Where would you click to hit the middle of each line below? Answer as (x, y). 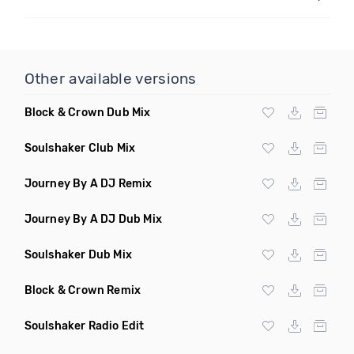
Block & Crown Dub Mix (87, 113)
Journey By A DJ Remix (88, 184)
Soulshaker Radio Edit (84, 326)
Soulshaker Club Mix (80, 148)
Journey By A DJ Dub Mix (93, 219)
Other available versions (110, 79)
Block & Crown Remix (83, 290)
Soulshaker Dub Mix (78, 255)
